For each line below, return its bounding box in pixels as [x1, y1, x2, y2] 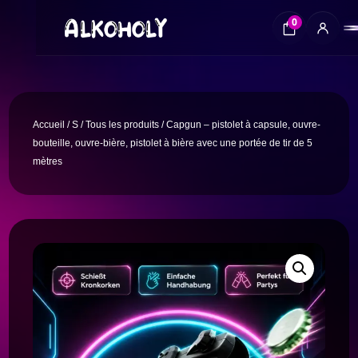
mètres [33, 156, 63, 167]
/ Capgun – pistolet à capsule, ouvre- [159, 119, 321, 130]
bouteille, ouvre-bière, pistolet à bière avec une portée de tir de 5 [33, 137, 313, 149]
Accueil [33, 119, 66, 130]
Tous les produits [86, 119, 160, 130]
